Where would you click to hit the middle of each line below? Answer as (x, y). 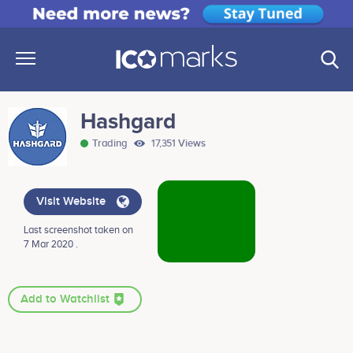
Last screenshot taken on (78, 230)
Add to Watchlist (67, 300)
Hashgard (128, 122)
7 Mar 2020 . (51, 245)
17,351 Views (177, 144)
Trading (111, 144)
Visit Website (72, 202)
